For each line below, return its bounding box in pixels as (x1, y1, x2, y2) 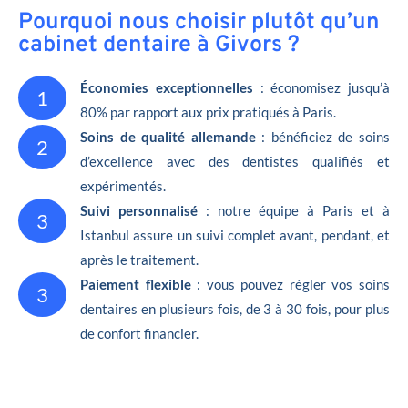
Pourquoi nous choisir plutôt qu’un (18, 7, 380, 37)
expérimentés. (80, 177, 166, 194)
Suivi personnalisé (80, 201, 198, 219)
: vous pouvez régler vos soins (190, 275, 391, 292)
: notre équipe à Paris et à (198, 201, 390, 219)
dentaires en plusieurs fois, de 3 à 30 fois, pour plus (80, 300, 390, 317)
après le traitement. (80, 250, 199, 268)
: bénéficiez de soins (255, 127, 391, 145)
